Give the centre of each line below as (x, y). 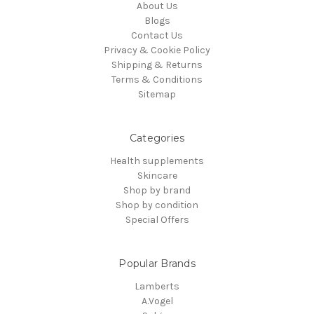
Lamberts (157, 287)
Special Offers (157, 220)
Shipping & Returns (157, 65)
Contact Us (157, 36)
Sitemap (157, 95)
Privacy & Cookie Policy (157, 50)
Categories (157, 138)
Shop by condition (157, 205)
